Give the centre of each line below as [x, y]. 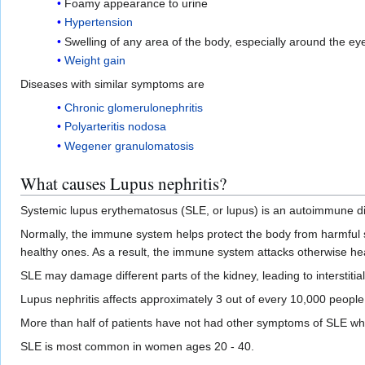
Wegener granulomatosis [129, 145]
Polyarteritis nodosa [115, 127]
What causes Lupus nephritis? [123, 183]
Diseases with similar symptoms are [112, 84]
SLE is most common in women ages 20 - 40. [137, 346]
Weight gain [95, 61]
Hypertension [98, 22]
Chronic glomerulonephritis [133, 108]
